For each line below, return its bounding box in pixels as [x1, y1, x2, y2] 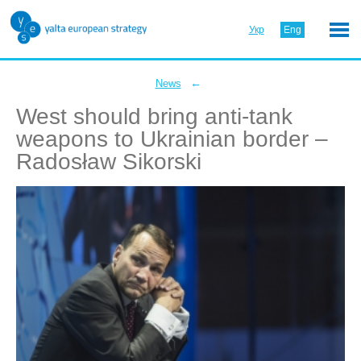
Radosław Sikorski [16, 149, 201, 174]
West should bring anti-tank [16, 104, 293, 129]
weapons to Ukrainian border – [16, 127, 328, 151]
